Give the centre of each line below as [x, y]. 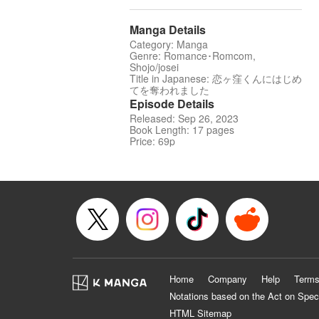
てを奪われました [169, 90]
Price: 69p [152, 141]
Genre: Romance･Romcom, [193, 56]
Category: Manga [169, 45]
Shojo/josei [154, 67]
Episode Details [172, 104]
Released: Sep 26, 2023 [184, 119]
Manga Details [168, 30]
